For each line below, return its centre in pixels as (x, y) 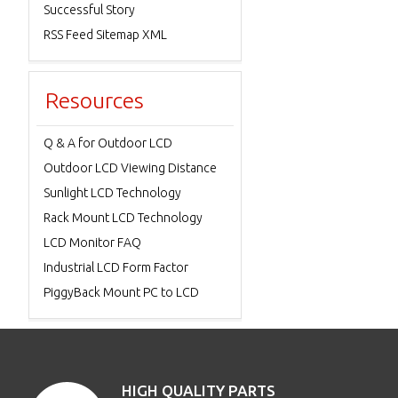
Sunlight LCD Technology (112, 193)
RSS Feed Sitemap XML (105, 35)
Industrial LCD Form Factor (116, 267)
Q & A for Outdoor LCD (108, 143)
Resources (95, 100)
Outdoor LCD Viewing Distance (130, 168)
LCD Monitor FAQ (92, 243)
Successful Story (89, 10)
